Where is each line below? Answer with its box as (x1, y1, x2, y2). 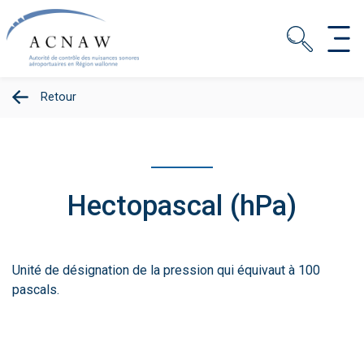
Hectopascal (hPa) (67, 188, 297, 222)
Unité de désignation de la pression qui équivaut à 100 (12, 262, 320, 278)
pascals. (12, 281, 59, 297)
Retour (41, 89, 76, 104)
